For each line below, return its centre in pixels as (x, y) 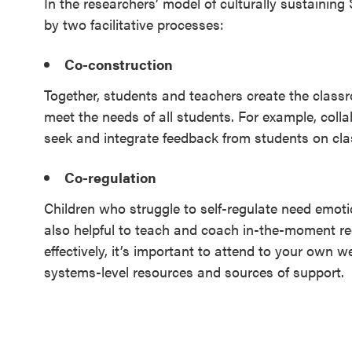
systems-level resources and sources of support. (194, 271)
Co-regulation (110, 177)
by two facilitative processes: (134, 24)
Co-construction (119, 64)
